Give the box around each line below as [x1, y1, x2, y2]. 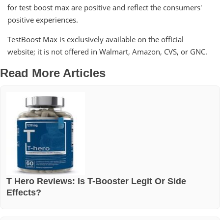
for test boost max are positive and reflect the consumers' [7, 2, 202, 12]
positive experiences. [7, 14, 78, 25]
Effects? [6, 187, 41, 197]
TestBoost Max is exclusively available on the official [7, 34, 184, 44]
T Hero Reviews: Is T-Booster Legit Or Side [6, 175, 186, 186]
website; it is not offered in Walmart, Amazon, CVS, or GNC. [7, 46, 207, 56]
